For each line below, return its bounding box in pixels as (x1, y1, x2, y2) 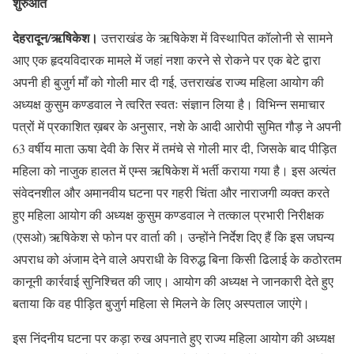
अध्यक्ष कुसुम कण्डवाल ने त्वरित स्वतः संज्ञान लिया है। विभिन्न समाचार (13, 96, 325, 112)
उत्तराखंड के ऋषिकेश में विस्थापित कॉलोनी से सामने (98, 29, 333, 46)
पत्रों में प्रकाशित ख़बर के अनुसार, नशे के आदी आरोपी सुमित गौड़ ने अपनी (13, 118, 341, 134)
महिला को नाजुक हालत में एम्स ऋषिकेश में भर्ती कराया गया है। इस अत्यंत (13, 162, 336, 179)
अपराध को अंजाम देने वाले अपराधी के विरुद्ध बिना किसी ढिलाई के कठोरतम (13, 250, 341, 267)
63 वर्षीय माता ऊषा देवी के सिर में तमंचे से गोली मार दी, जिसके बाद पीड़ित (13, 140, 337, 156)
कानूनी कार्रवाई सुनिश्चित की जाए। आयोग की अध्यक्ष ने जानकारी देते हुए (13, 273, 333, 289)
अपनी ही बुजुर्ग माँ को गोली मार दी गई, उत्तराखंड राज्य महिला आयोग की (13, 73, 324, 90)
